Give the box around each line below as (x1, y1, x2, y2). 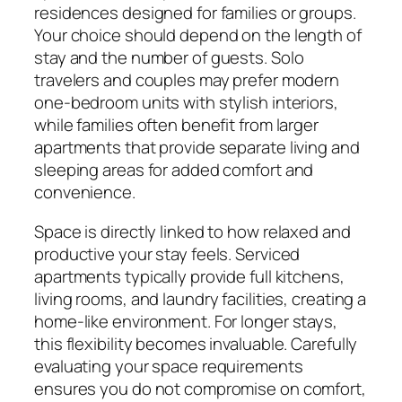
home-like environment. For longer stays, (34, 309, 337, 333)
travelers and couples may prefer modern (34, 68, 340, 92)
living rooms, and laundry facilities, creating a (34, 286, 367, 310)
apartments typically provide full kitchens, (34, 264, 345, 288)
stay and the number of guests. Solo (34, 46, 304, 70)
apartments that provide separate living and (34, 135, 360, 160)
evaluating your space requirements (34, 354, 303, 378)
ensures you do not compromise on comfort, (34, 376, 366, 400)
